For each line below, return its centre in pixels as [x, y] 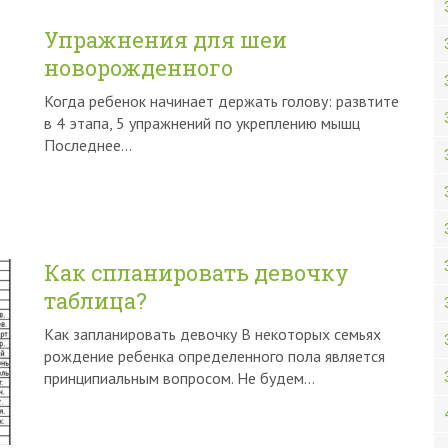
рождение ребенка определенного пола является [214, 356]
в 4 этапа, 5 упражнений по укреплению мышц [202, 123]
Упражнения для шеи [165, 39]
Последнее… [88, 145]
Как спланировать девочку [196, 272]
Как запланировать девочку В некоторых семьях [212, 334]
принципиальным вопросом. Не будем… [179, 378]
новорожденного [138, 67]
